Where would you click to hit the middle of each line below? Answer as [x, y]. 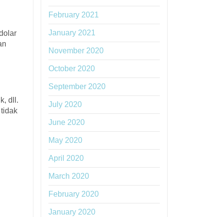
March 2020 [69, 176]
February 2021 [73, 15]
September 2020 [77, 86]
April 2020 [66, 158]
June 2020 [66, 122]
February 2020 [73, 194]
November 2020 [76, 51]
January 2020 [72, 212]
